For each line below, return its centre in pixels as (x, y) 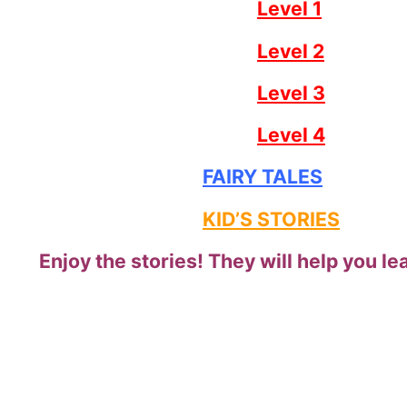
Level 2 (290, 50)
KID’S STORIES (271, 218)
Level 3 (291, 92)
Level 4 (291, 134)
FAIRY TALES (262, 176)
